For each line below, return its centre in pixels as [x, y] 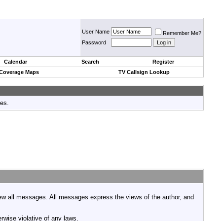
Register [163, 62]
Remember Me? [182, 33]
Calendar [16, 62]
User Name [96, 32]
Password [94, 42]
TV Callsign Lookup [144, 72]
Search [90, 62]
